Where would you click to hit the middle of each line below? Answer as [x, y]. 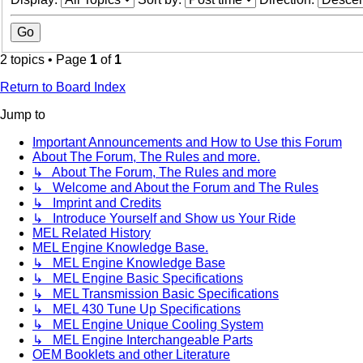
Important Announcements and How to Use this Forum [187, 143]
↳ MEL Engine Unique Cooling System [148, 325]
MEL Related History [92, 233]
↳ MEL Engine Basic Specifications [138, 279]
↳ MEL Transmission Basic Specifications [156, 294]
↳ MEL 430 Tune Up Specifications [137, 310]
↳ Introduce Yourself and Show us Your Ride [164, 219]
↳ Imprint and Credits [97, 203]
